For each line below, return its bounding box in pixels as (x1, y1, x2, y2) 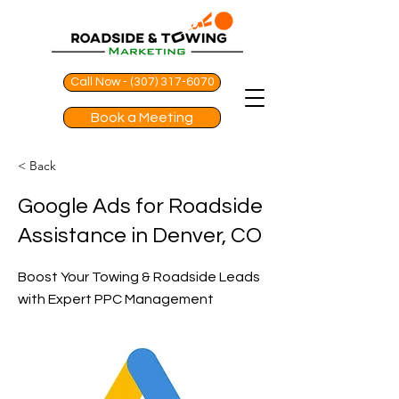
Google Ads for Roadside (18, 195, 263, 217)
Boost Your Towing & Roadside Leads (18, 270, 260, 284)
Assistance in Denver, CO (18, 224, 262, 247)
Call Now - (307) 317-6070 (69, 76, 215, 88)
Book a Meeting (91, 110, 193, 125)
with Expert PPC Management (18, 292, 214, 306)
